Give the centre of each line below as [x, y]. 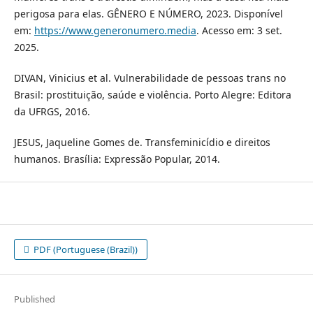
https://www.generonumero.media [115, 30]
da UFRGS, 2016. [52, 111]
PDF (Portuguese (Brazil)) [85, 249]
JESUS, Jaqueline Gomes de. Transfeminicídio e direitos [142, 142]
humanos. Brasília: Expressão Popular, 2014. [117, 159]
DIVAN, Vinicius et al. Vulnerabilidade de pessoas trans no [150, 78]
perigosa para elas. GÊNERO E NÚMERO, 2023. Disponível [148, 13]
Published [34, 299]
